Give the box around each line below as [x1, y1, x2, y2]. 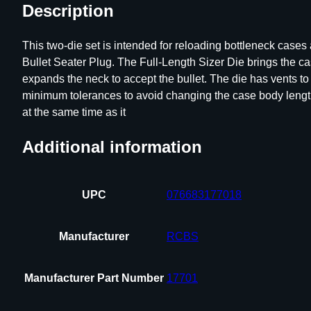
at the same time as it [22, 106, 126, 118]
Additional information [22, 137, 202, 156]
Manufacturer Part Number [24, 271, 164, 284]
